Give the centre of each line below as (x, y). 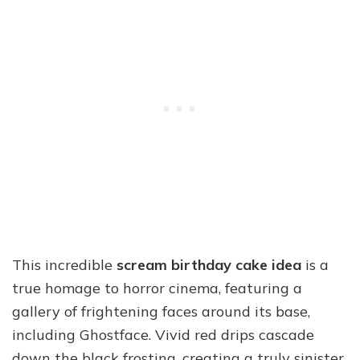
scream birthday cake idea (209, 265)
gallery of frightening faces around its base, (161, 312)
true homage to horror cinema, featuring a (157, 288)
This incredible (64, 265)
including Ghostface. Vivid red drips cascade (163, 335)
